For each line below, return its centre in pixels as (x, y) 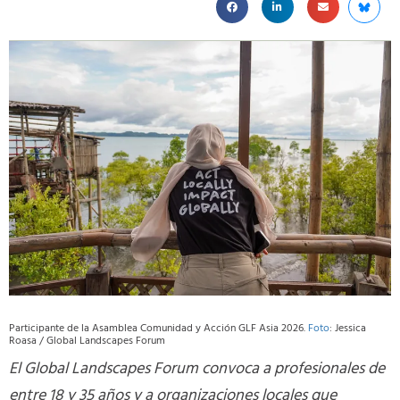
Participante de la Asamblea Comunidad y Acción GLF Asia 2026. (158, 329)
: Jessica (348, 329)
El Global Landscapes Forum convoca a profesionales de (197, 370)
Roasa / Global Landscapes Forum (87, 342)
